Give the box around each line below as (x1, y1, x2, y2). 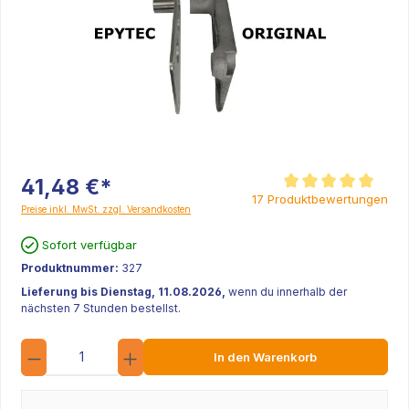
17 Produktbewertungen (252, 191, 388, 206)
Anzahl (141, 339, 177, 352)
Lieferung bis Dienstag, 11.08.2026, (21, 285, 228, 299)
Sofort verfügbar (42, 236, 138, 252)
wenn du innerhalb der (228, 285, 347, 299)
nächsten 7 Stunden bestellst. (21, 301, 181, 315)
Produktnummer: (21, 261, 121, 275)
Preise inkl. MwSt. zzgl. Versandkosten (21, 204, 191, 215)
